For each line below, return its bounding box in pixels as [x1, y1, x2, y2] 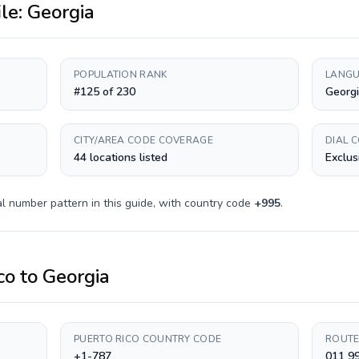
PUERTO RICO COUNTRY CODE [74, 333, 222, 345]
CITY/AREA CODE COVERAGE [74, 134, 213, 147]
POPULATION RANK [74, 68, 167, 81]
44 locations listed [74, 150, 167, 165]
